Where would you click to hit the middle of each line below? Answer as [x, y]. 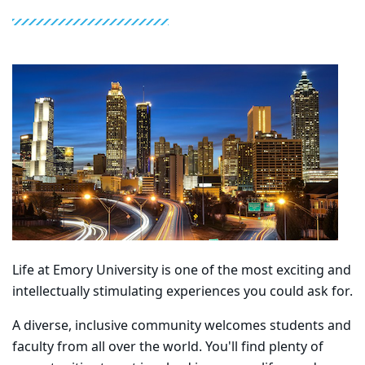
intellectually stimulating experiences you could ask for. [182, 292]
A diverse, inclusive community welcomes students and [182, 326]
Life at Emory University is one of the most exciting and [182, 271]
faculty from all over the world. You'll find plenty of [168, 347]
